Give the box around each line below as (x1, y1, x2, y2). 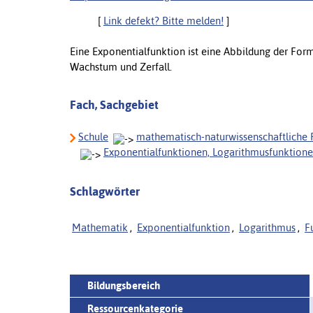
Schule (78, 130, 108, 143)
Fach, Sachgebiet (70, 97, 159, 112)
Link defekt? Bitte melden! (103, 14, 224, 27)
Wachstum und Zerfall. (70, 60, 172, 73)
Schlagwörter (70, 184, 140, 198)
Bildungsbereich (87, 279, 160, 291)
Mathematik (72, 221, 128, 233)
